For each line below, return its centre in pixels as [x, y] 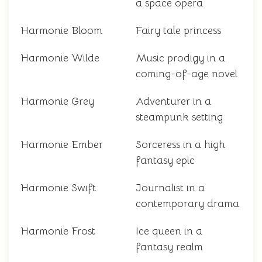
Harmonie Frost [58, 231]
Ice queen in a [169, 231]
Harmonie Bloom [61, 31]
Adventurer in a [173, 101]
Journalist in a [170, 188]
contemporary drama [187, 204]
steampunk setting [179, 117]
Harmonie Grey [57, 101]
